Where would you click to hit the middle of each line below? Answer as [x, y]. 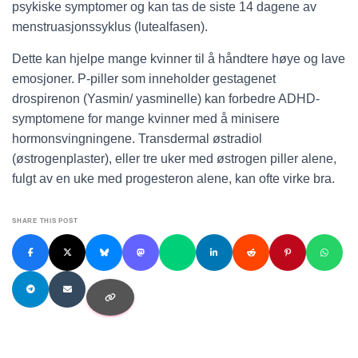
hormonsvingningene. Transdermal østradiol [137, 139]
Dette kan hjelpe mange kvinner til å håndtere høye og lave [179, 59]
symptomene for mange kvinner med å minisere [146, 119]
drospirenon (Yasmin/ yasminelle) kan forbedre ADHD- [166, 99]
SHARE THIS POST [45, 221]
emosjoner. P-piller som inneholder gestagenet [144, 79]
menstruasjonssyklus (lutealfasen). [110, 27]
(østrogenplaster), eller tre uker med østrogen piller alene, [174, 159]
